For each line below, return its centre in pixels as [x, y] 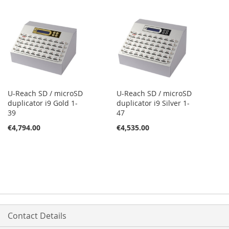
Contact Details [37, 216]
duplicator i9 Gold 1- [43, 103]
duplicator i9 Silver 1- [153, 103]
